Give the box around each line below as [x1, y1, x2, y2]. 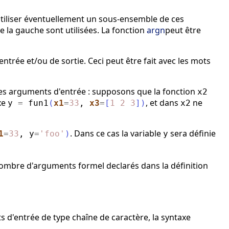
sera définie [168, 128, 216, 140]
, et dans [146, 97, 180, 109]
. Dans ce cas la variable [70, 128, 163, 140]
